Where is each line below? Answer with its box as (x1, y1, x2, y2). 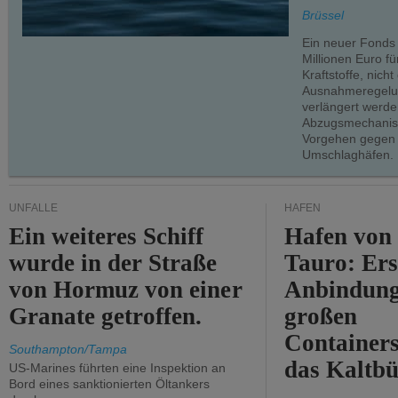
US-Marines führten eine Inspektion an (9, 361, 226, 375)
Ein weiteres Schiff (9, 223, 204, 250)
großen (284, 303, 358, 330)
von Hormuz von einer (9, 276, 243, 303)
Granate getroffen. (9, 303, 203, 330)
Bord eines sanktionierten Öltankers (9, 377, 210, 391)
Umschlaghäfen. (302, 147, 394, 162)
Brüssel (302, 8, 344, 22)
